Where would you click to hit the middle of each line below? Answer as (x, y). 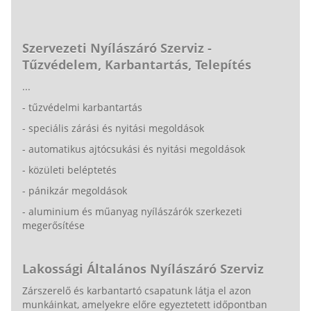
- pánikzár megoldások (75, 190)
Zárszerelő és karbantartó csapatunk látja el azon (137, 290)
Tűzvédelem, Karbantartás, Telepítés (137, 64)
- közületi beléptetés (69, 169)
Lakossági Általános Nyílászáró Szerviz (143, 268)
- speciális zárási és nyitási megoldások (113, 128)
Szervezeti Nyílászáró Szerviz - (117, 48)
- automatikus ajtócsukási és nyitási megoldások (134, 149)
